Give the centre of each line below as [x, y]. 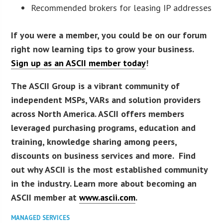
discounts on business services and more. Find [104, 156]
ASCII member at [45, 198]
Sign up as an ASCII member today [79, 63]
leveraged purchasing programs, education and [104, 128]
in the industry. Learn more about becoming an [104, 184]
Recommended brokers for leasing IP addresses [121, 8]
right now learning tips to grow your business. [103, 49]
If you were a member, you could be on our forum [109, 35]
